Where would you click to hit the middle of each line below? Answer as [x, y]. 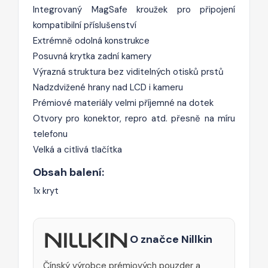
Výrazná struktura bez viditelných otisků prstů [128, 71]
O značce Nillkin [171, 240]
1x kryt [46, 191]
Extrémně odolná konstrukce [91, 40]
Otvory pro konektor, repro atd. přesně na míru [134, 118]
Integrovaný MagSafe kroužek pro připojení [134, 9]
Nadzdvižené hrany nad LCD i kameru [108, 87]
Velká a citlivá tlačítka [77, 149]
